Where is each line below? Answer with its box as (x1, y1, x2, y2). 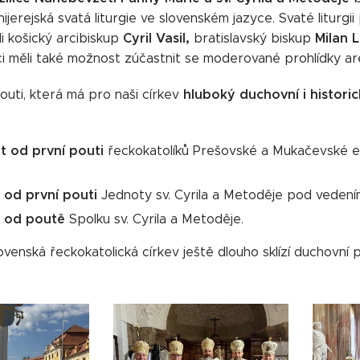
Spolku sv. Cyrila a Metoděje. (65, 211, 243, 227)
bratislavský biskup (190, 30, 315, 46)
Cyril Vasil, (123, 29, 190, 47)
